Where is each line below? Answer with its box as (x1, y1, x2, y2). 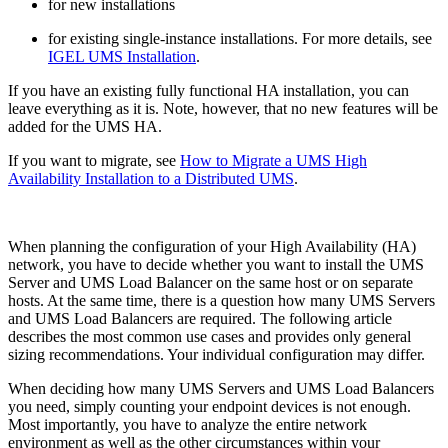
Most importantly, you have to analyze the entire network (8, 415, 367, 433)
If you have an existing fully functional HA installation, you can (8, 81, 409, 99)
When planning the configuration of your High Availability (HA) (8, 237, 416, 255)
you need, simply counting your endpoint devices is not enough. (8, 397, 411, 415)
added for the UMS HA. (8, 117, 162, 135)
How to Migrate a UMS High (180, 151, 367, 169)
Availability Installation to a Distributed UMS (8, 169, 294, 187)
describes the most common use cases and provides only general (8, 327, 411, 345)
